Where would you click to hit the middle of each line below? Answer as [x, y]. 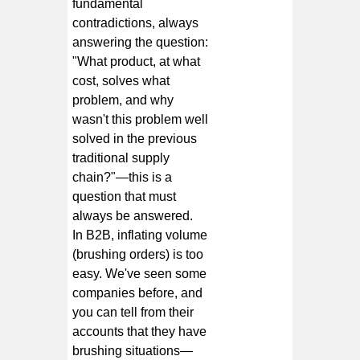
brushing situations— [133, 350]
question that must [125, 196]
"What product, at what [137, 61]
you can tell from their [133, 312]
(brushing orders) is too [138, 254]
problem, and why [123, 100]
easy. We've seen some [140, 273]
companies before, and [138, 292]
